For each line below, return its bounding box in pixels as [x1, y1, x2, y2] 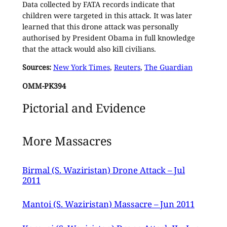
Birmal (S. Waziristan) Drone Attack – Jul [22, 164, 185, 176]
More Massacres [22, 133, 111, 149]
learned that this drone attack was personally [22, 21, 178, 31]
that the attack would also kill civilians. [22, 44, 156, 54]
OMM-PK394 [22, 81, 66, 91]
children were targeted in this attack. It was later [22, 10, 192, 20]
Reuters [113, 62, 140, 72]
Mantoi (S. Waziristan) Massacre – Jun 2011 [22, 198, 195, 210]
